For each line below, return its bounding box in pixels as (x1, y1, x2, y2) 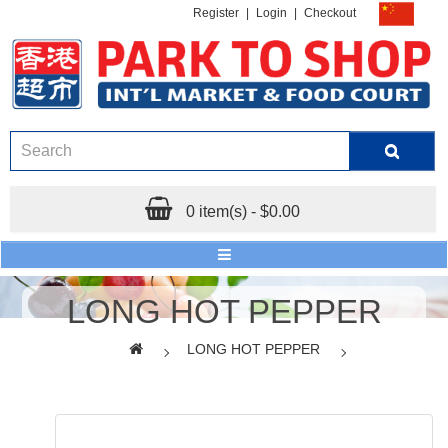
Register (193, 6, 239, 21)
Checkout (304, 6, 356, 21)
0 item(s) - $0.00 (186, 202, 301, 220)
